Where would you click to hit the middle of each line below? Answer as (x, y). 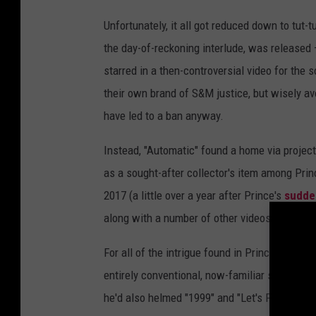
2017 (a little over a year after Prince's (194, 196)
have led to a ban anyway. (164, 116)
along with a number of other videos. (189, 218)
